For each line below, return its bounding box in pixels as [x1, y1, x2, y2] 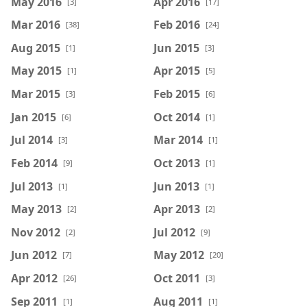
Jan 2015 [11, 109, 56, 125]
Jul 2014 [11, 132, 53, 147]
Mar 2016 [11, 16, 60, 32]
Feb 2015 [153, 86, 200, 101]
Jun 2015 [153, 40, 199, 56]
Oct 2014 [153, 109, 200, 125]
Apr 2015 [153, 63, 200, 78]
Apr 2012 [11, 270, 58, 286]
